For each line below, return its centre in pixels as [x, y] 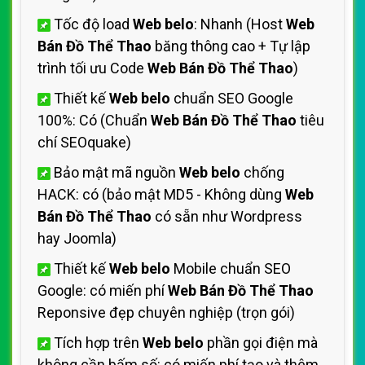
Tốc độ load [92, 24]
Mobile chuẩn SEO [231, 268]
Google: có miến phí [103, 290]
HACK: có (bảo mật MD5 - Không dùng [161, 194]
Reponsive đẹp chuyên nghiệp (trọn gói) [166, 312]
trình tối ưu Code [92, 68]
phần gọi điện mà [261, 343]
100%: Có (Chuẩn [94, 120]
